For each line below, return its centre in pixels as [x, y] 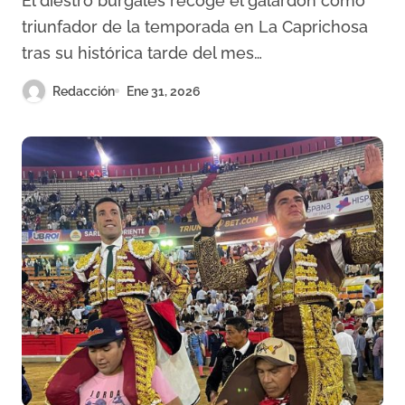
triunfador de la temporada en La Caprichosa [195, 27]
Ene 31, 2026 [164, 91]
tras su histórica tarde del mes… [142, 53]
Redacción [84, 91]
